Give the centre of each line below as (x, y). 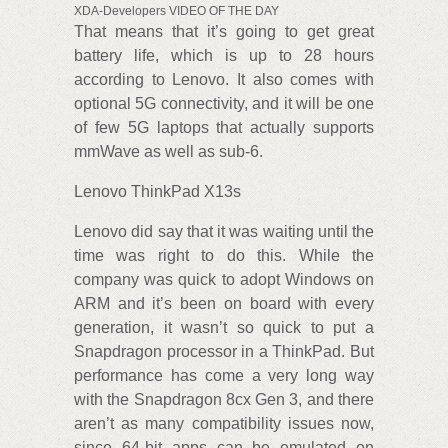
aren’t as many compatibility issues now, (224, 423)
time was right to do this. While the (224, 255)
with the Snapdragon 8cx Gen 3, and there (224, 399)
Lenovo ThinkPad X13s (157, 191)
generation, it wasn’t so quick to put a (224, 327)
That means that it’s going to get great (224, 31)
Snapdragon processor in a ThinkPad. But (224, 351)
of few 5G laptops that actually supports (224, 127)
